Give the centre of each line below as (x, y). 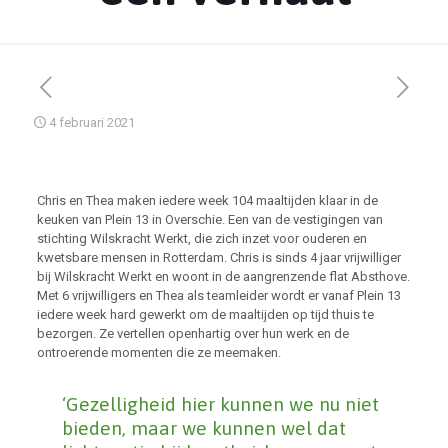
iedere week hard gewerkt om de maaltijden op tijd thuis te (205, 314)
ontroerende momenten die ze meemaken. (158, 352)
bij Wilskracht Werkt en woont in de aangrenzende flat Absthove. (223, 276)
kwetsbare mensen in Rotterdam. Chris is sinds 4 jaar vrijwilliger (218, 257)
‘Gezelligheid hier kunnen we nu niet (220, 404)
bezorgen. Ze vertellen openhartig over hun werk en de (192, 333)
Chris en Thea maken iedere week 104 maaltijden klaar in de (207, 200)
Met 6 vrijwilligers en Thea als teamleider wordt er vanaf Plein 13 (218, 295)
